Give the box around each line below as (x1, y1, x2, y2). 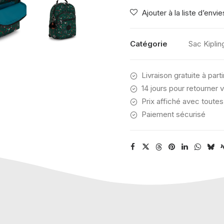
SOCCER (129, 35, 158, 44)
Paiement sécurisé (141, 109, 205, 119)
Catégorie (130, 39, 167, 48)
